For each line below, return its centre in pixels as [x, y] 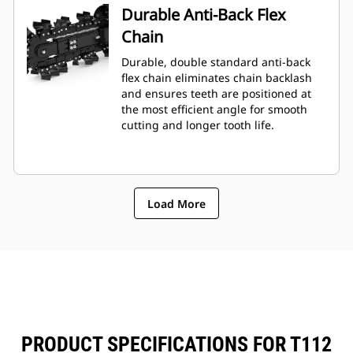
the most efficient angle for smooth [214, 110]
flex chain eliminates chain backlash [217, 78]
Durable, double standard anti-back [216, 62]
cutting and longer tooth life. [198, 125]
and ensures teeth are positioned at [216, 94]
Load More [176, 203]
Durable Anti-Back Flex [204, 15]
